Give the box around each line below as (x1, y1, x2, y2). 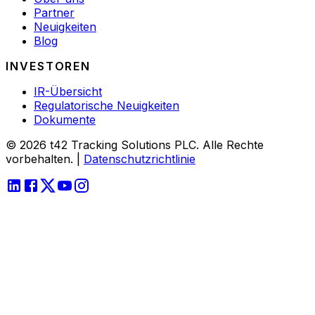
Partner (34, 5, 75, 20)
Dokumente (34, 112, 96, 127)
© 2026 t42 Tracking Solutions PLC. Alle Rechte (6, 137, 264, 152)
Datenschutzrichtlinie (84, 151, 195, 166)
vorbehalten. (6, 151, 73, 166)
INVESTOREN (6, 58, 91, 73)
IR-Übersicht (34, 84, 102, 98)
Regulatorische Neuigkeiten (34, 98, 179, 112)
